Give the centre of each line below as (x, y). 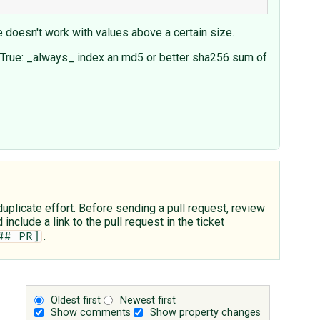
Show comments (91, 312)
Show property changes (206, 312)
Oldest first (76, 300)
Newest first (148, 300)
